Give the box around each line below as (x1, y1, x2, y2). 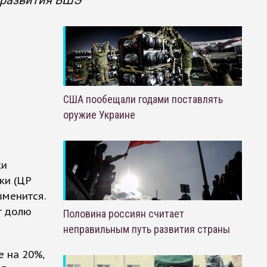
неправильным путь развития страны (63, 223, 230, 235)
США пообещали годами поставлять (63, 93, 223, 105)
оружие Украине (63, 108, 135, 121)
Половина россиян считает (63, 207, 184, 220)
